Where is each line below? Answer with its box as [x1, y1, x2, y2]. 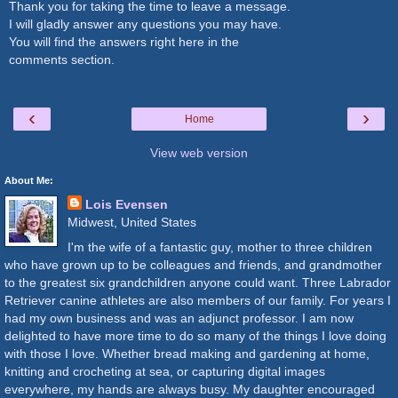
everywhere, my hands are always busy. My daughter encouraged [4, 381, 375, 396]
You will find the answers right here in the [9, 35, 239, 49]
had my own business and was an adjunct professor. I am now [4, 310, 354, 325]
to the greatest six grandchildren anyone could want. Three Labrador [4, 275, 391, 290]
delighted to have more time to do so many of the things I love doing [4, 328, 386, 343]
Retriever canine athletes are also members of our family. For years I [4, 292, 391, 307]
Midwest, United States [67, 215, 196, 230]
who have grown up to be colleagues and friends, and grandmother [4, 257, 382, 272]
